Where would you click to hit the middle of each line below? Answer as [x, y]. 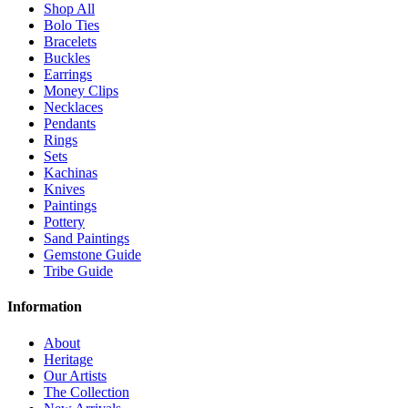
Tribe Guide [78, 271]
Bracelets [70, 42]
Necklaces [73, 107]
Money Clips [81, 91]
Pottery [64, 222]
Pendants [70, 124]
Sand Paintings [87, 239]
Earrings [68, 75]
